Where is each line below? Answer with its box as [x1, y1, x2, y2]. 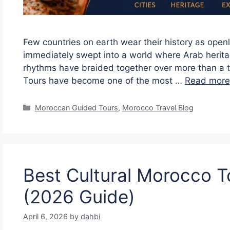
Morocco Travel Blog [122, 103, 194, 112]
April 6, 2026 [23, 212, 68, 221]
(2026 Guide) [23, 186, 135, 208]
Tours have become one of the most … [23, 75, 185, 86]
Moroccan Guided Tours [34, 103, 118, 112]
